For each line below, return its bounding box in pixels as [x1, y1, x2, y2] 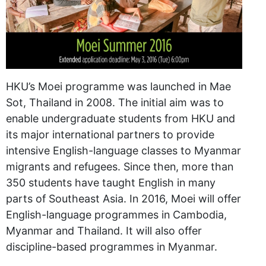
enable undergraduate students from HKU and [6, 112, 235, 125]
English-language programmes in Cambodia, [6, 208, 227, 221]
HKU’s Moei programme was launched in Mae [6, 80, 231, 93]
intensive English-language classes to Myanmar [6, 144, 241, 157]
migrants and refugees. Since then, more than [6, 160, 233, 173]
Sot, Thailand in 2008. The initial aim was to [6, 96, 224, 109]
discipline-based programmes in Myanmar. [6, 240, 217, 254]
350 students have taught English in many [6, 176, 216, 189]
